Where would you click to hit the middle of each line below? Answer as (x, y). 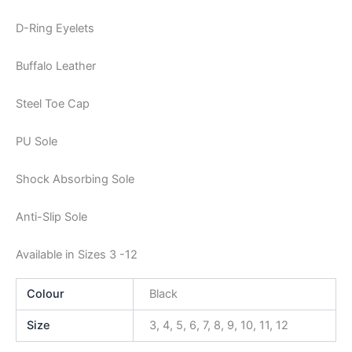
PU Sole (37, 142)
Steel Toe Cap (53, 104)
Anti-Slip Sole (51, 217)
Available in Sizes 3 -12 (77, 255)
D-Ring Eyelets (55, 29)
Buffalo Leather (56, 66)
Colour (46, 293)
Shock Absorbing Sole (75, 180)
